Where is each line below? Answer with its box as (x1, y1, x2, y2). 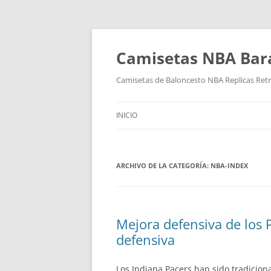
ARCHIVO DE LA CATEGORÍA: (116, 161, 211, 170)
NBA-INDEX (211, 161, 248, 170)
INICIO (116, 110, 137, 120)
